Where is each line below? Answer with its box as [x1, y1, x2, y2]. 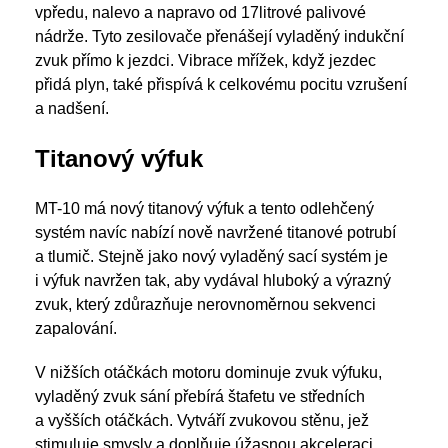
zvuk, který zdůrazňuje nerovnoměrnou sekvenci [35, 296, 376, 313]
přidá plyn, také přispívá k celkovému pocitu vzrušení [35, 76, 407, 93]
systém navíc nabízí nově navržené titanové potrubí [35, 224, 396, 241]
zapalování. [35, 320, 117, 337]
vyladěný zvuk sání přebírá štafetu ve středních [35, 388, 365, 405]
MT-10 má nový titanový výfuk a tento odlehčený [35, 200, 374, 217]
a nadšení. [35, 100, 109, 117]
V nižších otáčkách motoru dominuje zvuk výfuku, [35, 364, 382, 381]
